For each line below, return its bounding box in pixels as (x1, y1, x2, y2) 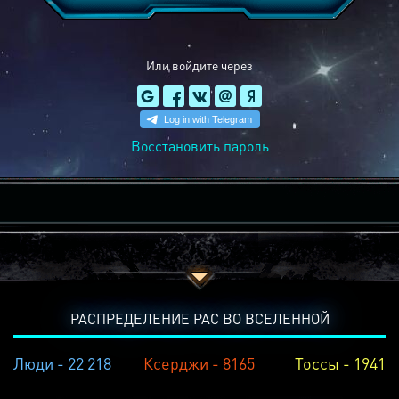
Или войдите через (146, 57, 253, 73)
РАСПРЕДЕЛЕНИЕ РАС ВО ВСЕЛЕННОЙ (69, 309, 330, 328)
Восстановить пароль (130, 136, 269, 155)
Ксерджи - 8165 (143, 353, 256, 373)
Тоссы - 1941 (294, 353, 386, 373)
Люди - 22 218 (13, 353, 111, 373)
